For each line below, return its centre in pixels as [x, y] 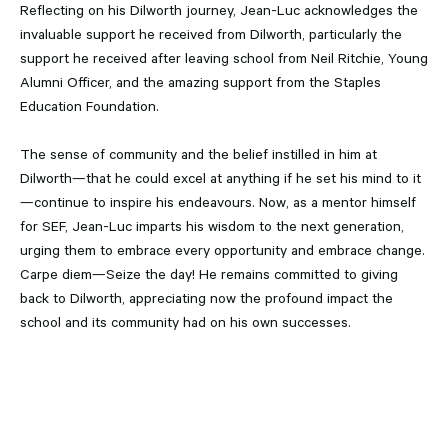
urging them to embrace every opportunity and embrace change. [222, 250]
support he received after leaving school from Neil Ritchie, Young [224, 58]
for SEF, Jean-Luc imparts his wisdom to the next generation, [212, 226]
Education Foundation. [89, 106]
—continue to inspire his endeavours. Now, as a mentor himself [218, 202]
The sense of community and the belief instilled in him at [198, 154]
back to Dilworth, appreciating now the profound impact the [206, 298]
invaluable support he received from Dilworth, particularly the [211, 34]
